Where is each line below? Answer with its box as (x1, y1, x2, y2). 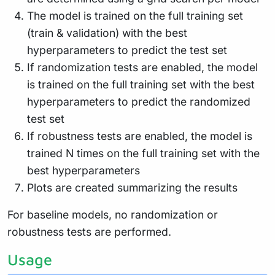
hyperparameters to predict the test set (27, 43, 227, 56)
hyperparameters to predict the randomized (27, 95, 250, 108)
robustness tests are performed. (7, 225, 171, 238)
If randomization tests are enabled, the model (27, 60, 258, 74)
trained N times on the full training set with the (27, 146, 260, 160)
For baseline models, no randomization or (7, 207, 218, 221)
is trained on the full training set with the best (27, 77, 255, 91)
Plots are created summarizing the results (27, 180, 238, 194)
